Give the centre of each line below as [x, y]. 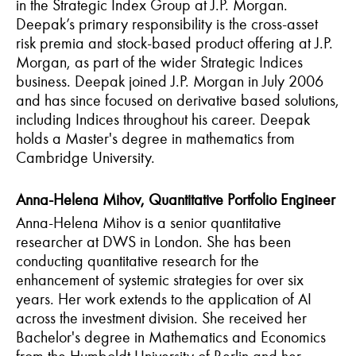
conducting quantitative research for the [137, 260]
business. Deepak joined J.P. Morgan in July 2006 [170, 81]
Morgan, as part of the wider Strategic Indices [159, 62]
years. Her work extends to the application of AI [164, 298]
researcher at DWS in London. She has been [153, 241]
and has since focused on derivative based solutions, [178, 100]
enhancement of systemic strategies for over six [160, 279]
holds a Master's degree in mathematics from [155, 138]
